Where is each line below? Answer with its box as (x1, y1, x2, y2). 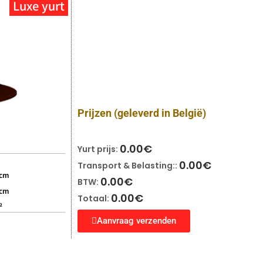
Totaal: (77, 192, 111, 204)
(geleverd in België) (114, 106, 206, 119)
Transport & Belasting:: (77, 159, 179, 171)
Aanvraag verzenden (97, 215, 176, 226)
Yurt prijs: (77, 143, 120, 155)
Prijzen (77, 106, 114, 119)
